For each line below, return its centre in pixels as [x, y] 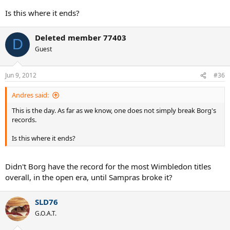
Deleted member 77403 [81, 37]
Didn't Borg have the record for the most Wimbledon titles [108, 166]
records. [24, 120]
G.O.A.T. [46, 213]
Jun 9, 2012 [21, 75]
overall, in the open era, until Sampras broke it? [89, 177]
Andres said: [30, 95]
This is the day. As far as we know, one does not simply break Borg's [114, 111]
